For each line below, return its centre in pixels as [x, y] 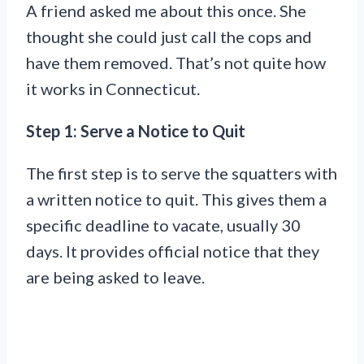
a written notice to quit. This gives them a [176, 199]
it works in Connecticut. [113, 89]
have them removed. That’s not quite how [176, 63]
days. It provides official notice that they [173, 251]
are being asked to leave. [115, 277]
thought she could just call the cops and [169, 37]
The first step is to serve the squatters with [182, 173]
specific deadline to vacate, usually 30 [163, 225]
